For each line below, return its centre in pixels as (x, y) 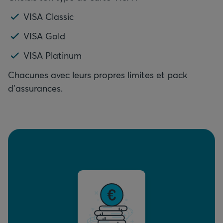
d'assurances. (35, 88)
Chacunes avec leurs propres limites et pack (98, 75)
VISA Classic (49, 17)
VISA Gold (44, 36)
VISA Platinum (53, 56)
